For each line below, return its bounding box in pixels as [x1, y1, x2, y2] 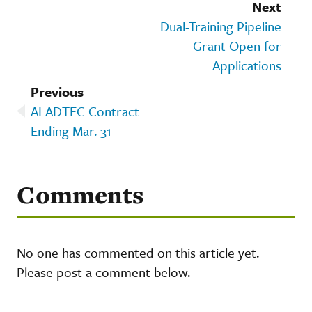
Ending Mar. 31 [31, 120, 111, 140]
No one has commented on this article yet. [17, 242, 259, 262]
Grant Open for [193, 36, 281, 55]
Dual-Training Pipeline [160, 16, 281, 36]
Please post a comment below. [17, 262, 190, 281]
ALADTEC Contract [31, 101, 139, 120]
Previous [31, 81, 84, 101]
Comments [17, 178, 143, 211]
